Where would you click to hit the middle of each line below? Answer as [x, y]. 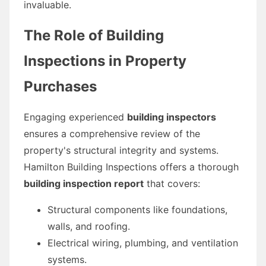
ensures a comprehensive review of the [112, 133]
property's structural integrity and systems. [121, 150]
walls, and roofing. [89, 226]
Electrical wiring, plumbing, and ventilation [143, 243]
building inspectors [172, 117]
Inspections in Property [105, 61]
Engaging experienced [75, 117]
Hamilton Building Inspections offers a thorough [131, 167]
